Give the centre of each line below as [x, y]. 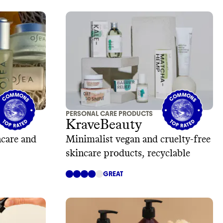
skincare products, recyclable [128, 153]
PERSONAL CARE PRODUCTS [109, 113]
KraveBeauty [104, 125]
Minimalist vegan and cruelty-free [138, 139]
